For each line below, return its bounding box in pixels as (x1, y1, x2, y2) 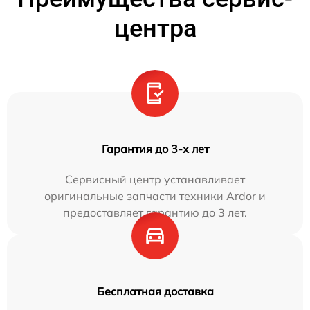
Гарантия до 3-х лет (101, 142, 209, 156)
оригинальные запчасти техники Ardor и (44, 189, 266, 203)
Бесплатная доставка (96, 284, 214, 298)
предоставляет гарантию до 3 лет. (63, 206, 247, 219)
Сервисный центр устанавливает (65, 172, 245, 186)
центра (113, 14, 197, 43)
